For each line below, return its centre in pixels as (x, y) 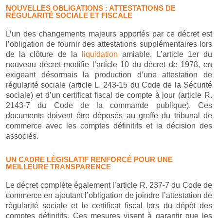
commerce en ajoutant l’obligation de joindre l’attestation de (109, 195)
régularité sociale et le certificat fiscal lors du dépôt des (109, 206)
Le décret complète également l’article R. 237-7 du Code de (109, 185)
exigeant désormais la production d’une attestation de (109, 75)
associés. (22, 136)
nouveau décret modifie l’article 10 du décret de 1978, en (109, 64)
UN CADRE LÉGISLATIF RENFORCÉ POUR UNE (89, 159)
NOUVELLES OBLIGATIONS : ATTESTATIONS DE (91, 8)
